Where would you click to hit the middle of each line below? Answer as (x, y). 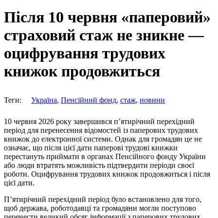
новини (152, 100)
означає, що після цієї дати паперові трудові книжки (91, 147)
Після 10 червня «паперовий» (107, 17)
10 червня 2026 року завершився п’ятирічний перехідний (99, 121)
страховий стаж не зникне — (104, 35)
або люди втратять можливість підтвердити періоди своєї (99, 165)
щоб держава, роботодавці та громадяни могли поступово (100, 208)
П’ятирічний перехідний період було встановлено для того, (103, 199)
